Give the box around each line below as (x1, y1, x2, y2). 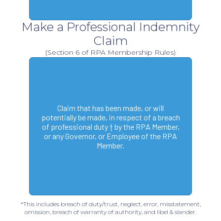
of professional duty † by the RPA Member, (41, 121, 180, 131)
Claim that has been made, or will (57, 103, 164, 112)
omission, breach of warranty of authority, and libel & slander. (25, 208, 196, 216)
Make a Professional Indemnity (21, 20, 200, 35)
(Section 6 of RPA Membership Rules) (45, 48, 176, 57)
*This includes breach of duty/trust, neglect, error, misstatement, (20, 200, 201, 208)
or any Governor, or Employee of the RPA (44, 131, 177, 141)
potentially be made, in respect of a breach (41, 112, 180, 122)
